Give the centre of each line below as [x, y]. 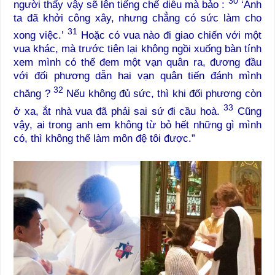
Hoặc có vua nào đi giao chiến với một [169, 36]
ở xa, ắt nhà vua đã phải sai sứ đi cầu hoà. [119, 111]
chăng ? [33, 93]
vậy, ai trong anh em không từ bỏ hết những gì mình [137, 125]
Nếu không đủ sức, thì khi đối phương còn [162, 93]
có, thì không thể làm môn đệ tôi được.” [105, 138]
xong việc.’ [41, 36]
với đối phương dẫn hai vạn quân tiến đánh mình [137, 76]
